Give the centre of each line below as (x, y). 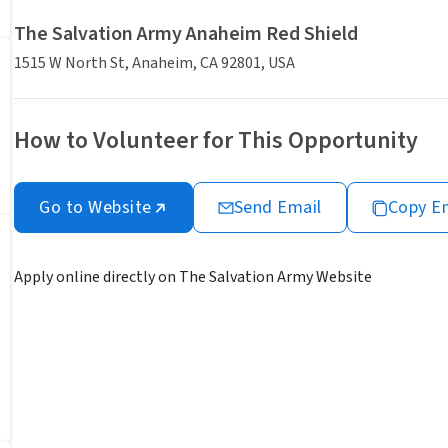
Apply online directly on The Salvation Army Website (193, 277)
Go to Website (95, 208)
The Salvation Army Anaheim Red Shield (186, 34)
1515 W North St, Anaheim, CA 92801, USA (154, 63)
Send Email (277, 208)
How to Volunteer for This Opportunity (216, 141)
